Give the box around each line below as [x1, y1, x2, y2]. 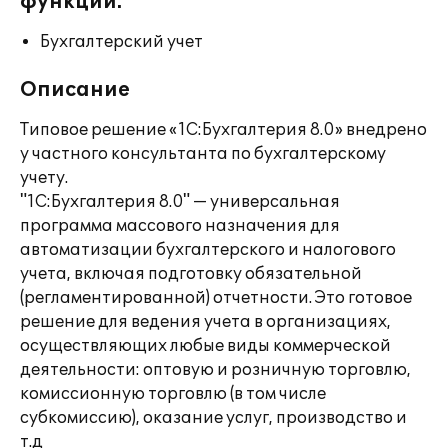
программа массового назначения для [20, 216, 340, 236]
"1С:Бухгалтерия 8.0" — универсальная [20, 192, 340, 212]
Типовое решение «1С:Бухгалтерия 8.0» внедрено [20, 120, 427, 140]
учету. [20, 168, 68, 188]
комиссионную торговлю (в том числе [20, 384, 326, 404]
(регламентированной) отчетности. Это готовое [20, 288, 412, 308]
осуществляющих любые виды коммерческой [20, 336, 391, 356]
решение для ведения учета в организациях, [20, 312, 391, 332]
